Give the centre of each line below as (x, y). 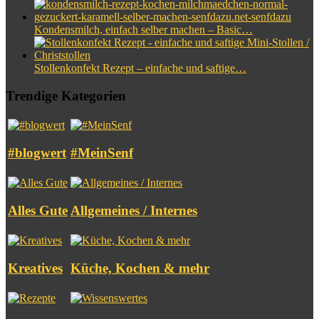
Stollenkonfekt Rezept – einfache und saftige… (140, 68)
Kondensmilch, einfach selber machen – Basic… (143, 29)
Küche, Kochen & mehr (140, 268)
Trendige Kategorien (66, 95)
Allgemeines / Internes (134, 210)
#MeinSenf (102, 153)
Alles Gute (38, 210)
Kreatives (35, 268)
